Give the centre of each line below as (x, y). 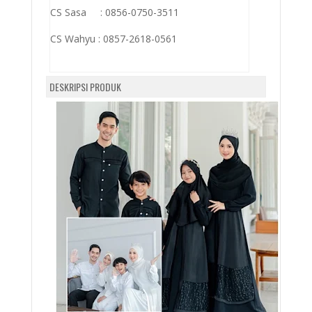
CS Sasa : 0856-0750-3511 (114, 12)
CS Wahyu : (76, 39)
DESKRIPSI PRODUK (85, 87)
